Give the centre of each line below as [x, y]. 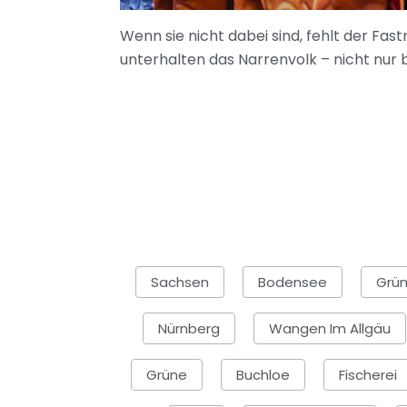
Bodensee [292, 282]
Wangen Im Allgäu [330, 328]
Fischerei [368, 374]
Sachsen [179, 282]
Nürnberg [189, 328]
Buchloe [263, 374]
